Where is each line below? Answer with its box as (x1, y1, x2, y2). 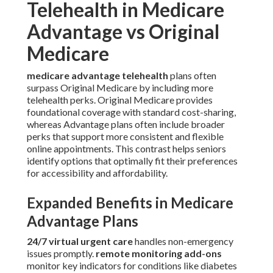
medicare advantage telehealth (27, 69, 168, 82)
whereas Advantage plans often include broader (27, 118, 225, 130)
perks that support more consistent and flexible (27, 130, 224, 143)
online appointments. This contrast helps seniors (27, 143, 226, 155)
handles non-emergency (133, 235, 233, 247)
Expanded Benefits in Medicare (27, 194, 233, 212)
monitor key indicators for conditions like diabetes (27, 260, 237, 272)
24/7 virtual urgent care (27, 235, 133, 247)
